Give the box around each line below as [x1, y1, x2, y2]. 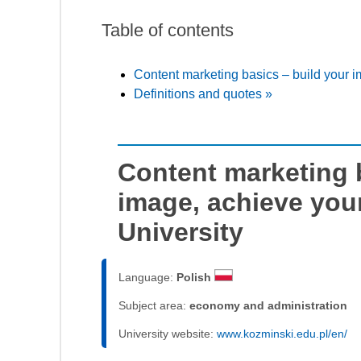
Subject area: [118, 298, 189, 312]
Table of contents [102, 19, 234, 40]
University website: [118, 326, 217, 340]
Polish [176, 270, 214, 284]
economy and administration [189, 298, 347, 312]
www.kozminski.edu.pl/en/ [217, 326, 347, 340]
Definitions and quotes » [134, 86, 272, 101]
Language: [118, 270, 176, 284]
